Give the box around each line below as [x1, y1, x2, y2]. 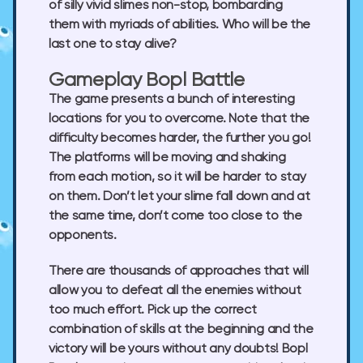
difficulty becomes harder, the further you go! [49, 131, 311, 145]
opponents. [49, 228, 117, 242]
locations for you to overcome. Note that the [49, 112, 310, 126]
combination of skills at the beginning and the [49, 322, 314, 336]
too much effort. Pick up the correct [49, 303, 257, 317]
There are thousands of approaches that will [49, 264, 309, 278]
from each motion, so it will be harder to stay [49, 170, 306, 184]
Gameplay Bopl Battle [49, 70, 245, 90]
